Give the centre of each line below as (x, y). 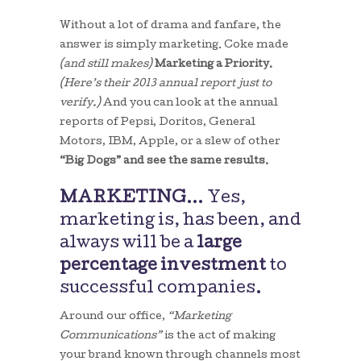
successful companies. (161, 289)
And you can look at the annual (189, 104)
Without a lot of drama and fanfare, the (170, 26)
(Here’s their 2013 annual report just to (166, 84)
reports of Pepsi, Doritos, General (158, 123)
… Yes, (216, 199)
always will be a (128, 244)
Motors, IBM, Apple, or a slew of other (170, 142)
